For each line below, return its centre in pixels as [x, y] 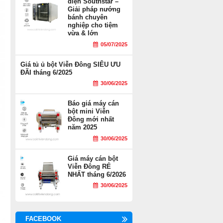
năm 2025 [82, 127]
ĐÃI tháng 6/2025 [46, 72]
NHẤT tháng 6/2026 [97, 174]
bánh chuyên [88, 17]
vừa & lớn [83, 33]
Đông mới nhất [91, 119]
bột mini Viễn [89, 111]
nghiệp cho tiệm [93, 25]
